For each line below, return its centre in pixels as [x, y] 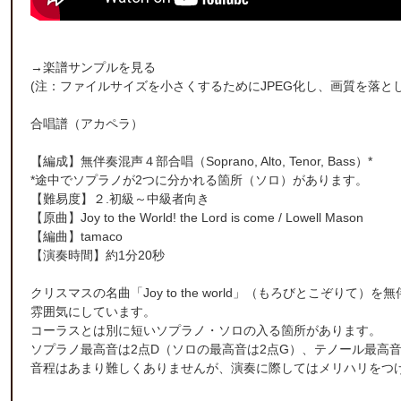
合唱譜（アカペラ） [87, 124]
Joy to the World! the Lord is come [178, 218]
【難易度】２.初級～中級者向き [120, 199]
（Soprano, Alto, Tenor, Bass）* [283, 162]
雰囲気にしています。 [93, 312]
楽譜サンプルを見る [99, 68]
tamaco [102, 237]
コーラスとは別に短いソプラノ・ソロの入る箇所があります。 [206, 331]
